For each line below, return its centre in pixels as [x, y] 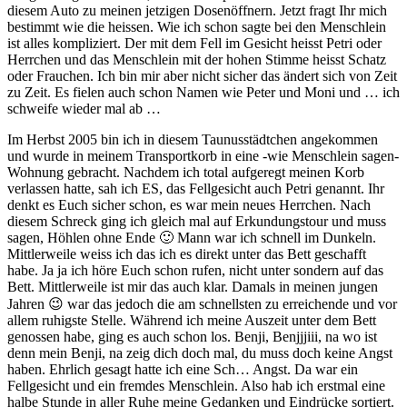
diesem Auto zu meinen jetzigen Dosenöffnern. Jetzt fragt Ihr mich [197, 10]
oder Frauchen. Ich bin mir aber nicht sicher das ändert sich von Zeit [202, 75]
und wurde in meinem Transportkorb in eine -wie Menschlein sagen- [203, 155]
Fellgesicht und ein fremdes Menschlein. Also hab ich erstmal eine [196, 385]
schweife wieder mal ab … [84, 108]
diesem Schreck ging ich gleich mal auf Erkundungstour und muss [197, 221]
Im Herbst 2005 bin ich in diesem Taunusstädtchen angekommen [193, 139]
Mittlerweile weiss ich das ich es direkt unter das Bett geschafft [187, 253]
